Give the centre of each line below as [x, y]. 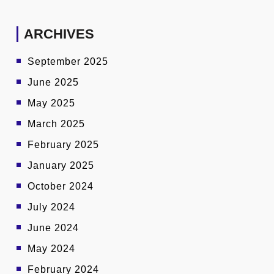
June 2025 [53, 83]
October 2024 [61, 187]
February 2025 [63, 145]
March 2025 [56, 124]
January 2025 [61, 166]
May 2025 [51, 103]
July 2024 [51, 207]
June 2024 [53, 228]
